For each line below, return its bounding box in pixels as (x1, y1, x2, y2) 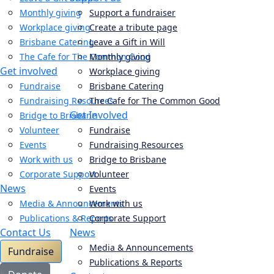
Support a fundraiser (89, 7, 176, 18)
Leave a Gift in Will (89, 36, 165, 48)
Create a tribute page (89, 21, 177, 33)
